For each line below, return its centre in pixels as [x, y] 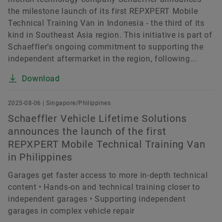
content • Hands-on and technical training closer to [104, 187]
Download [41, 79]
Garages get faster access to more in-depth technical [108, 175]
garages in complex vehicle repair [72, 211]
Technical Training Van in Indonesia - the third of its [106, 23]
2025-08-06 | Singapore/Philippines [59, 103]
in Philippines [40, 157]
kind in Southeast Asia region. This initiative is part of [110, 35]
